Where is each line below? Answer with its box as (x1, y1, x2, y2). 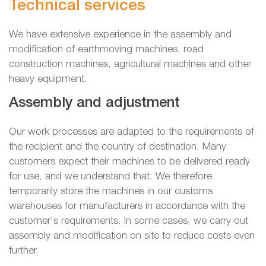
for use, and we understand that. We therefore (9, 172, 212, 181)
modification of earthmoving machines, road (9, 45, 204, 55)
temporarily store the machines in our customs (9, 186, 213, 196)
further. (9, 246, 39, 255)
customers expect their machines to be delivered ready (9, 157, 250, 166)
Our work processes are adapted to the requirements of (9, 127, 254, 137)
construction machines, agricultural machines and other (9, 60, 251, 69)
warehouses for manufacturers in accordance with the (9, 201, 245, 211)
